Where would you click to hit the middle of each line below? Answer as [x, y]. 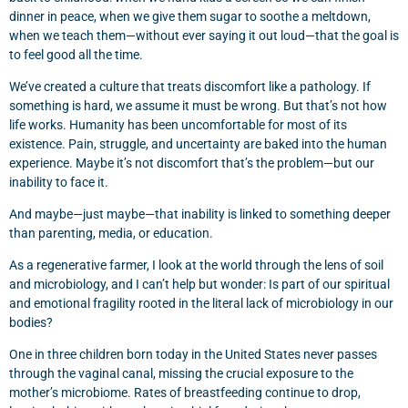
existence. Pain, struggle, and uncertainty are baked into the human [198, 144]
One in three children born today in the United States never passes [193, 354]
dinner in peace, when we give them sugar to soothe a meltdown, [190, 16]
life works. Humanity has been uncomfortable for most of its [178, 125]
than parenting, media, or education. [111, 233]
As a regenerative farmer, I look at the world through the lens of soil [196, 265]
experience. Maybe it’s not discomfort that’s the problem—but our [192, 163]
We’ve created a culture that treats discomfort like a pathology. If [190, 87]
